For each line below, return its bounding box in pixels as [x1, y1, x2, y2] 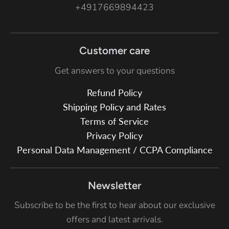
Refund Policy [87, 87, 142, 99]
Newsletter [88, 179, 141, 192]
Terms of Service [80, 116, 149, 127]
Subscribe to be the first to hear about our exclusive [14, 199, 215, 212]
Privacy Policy [86, 130, 143, 142]
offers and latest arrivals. [66, 213, 163, 226]
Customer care [79, 44, 150, 57]
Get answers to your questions [54, 64, 175, 77]
